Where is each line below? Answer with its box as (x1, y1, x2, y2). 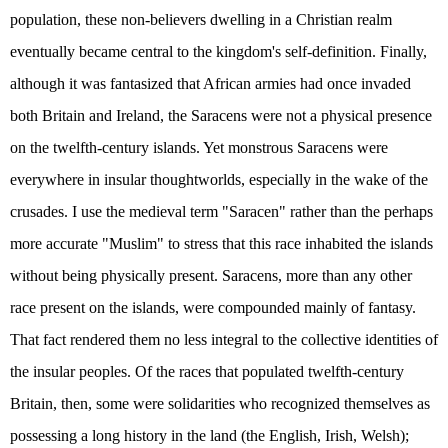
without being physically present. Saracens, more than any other (10, 267, 412, 284)
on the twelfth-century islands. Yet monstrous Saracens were (10, 139, 388, 156)
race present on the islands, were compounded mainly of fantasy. (10, 299, 416, 316)
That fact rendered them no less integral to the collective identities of (10, 331, 438, 348)
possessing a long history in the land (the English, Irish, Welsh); (10, 427, 409, 444)
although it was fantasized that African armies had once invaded (10, 75, 411, 92)
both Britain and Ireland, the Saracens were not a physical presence (10, 107, 432, 124)
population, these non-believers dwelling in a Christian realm (10, 11, 392, 28)
